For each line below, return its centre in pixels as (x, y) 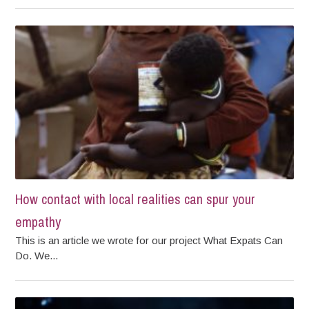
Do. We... (37, 255)
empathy (38, 221)
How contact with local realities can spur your (136, 199)
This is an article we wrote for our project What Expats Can (149, 240)
